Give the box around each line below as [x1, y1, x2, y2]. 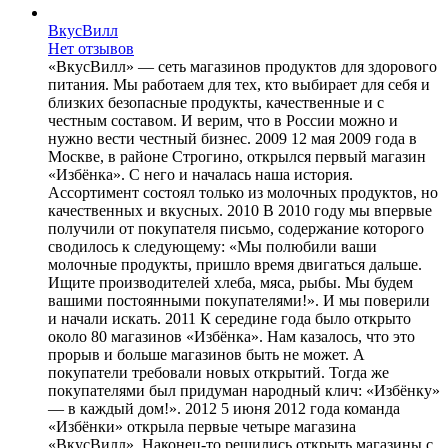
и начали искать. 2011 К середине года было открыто [48, 309, 411, 327]
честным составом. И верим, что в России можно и [48, 111, 398, 129]
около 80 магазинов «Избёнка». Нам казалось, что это [48, 327, 415, 345]
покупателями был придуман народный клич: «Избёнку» [48, 381, 440, 399]
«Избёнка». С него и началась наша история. [48, 165, 353, 183]
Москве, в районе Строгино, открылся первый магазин [48, 147, 426, 165]
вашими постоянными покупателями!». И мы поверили [48, 291, 430, 309]
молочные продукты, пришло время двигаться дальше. [48, 255, 422, 273]
